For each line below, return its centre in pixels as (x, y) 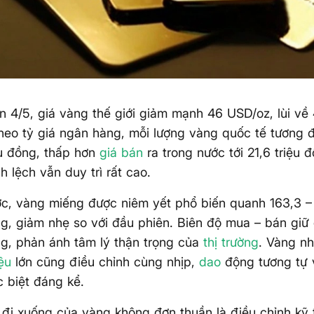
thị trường (231, 243)
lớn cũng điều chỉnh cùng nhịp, (105, 262)
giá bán (122, 153)
